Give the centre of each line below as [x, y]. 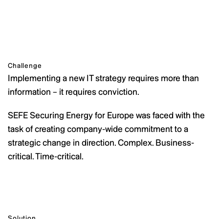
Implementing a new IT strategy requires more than [103, 78]
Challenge [25, 65]
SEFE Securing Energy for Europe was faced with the [106, 115]
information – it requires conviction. [74, 92]
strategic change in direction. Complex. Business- [101, 142]
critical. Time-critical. [46, 156]
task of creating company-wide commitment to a [98, 129]
